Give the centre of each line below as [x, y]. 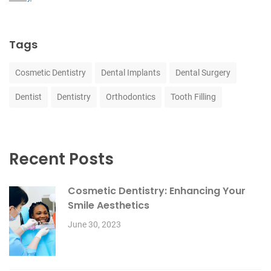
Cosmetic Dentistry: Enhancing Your [157, 191]
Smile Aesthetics [109, 205]
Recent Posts [61, 159]
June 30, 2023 [94, 224]
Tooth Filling [193, 96]
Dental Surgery [203, 72]
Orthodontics [131, 96]
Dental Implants [131, 72]
